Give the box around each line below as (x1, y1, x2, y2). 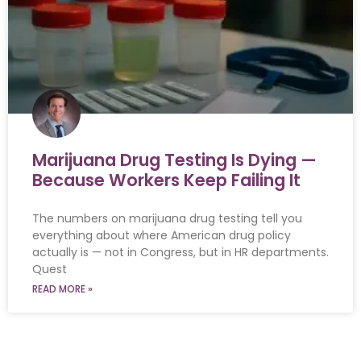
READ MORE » (32, 281, 93, 296)
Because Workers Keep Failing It (32, 168, 301, 192)
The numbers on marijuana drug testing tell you (32, 210, 302, 226)
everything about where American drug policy (32, 226, 291, 243)
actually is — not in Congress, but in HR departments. (32, 243, 329, 260)
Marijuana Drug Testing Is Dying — (32, 147, 317, 172)
